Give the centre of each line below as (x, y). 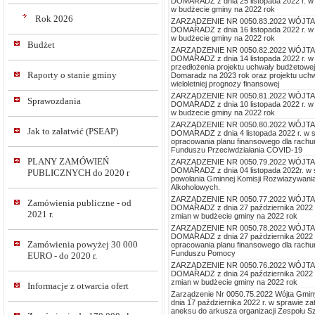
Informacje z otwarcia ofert (78, 286)
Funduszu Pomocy (203, 253)
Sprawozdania (54, 101)
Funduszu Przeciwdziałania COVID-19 (237, 149)
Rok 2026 (54, 19)
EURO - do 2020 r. (62, 256)
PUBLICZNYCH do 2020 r (78, 173)
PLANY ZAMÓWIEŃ (68, 161)
